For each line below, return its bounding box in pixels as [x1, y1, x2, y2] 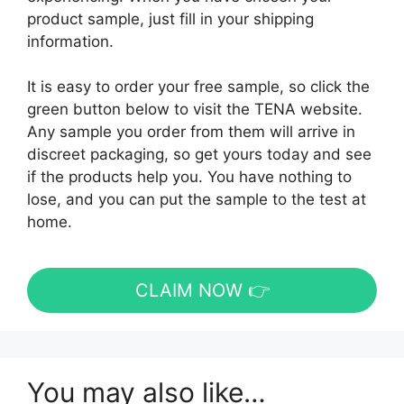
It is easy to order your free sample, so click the [27, 78, 370, 96]
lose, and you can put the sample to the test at [27, 190, 366, 208]
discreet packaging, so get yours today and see [27, 145, 372, 163]
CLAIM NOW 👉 [134, 280, 270, 302]
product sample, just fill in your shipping [27, 9, 314, 28]
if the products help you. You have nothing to [27, 168, 352, 186]
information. [27, 32, 114, 50]
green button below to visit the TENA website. [27, 100, 363, 118]
